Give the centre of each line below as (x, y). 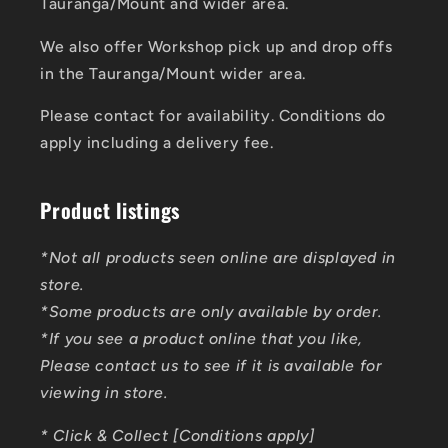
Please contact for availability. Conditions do (213, 116)
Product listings (110, 210)
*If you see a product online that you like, (202, 339)
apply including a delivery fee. (157, 143)
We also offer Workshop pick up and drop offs (216, 46)
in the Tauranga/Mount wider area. (173, 73)
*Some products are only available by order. (211, 312)
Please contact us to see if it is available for (211, 366)
